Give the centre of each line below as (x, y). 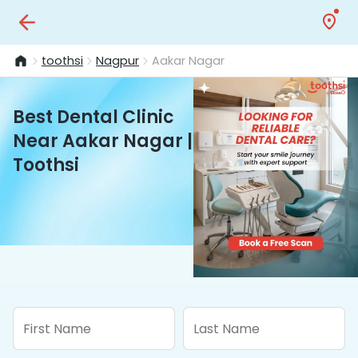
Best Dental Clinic (93, 117)
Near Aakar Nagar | (103, 141)
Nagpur (117, 60)
